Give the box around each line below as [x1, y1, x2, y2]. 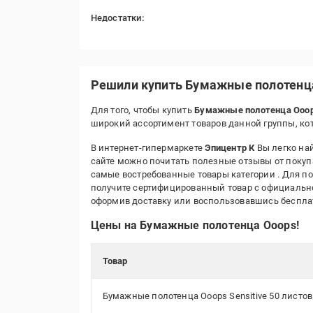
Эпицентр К [205, 143, 255, 153]
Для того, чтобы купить [90, 105, 195, 115]
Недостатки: [90, 13, 144, 23]
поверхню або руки [90, 39, 174, 50]
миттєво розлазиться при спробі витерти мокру [90, 26, 299, 36]
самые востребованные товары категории [90, 169, 278, 180]
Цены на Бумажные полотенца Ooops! [90, 219, 300, 232]
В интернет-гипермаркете [90, 143, 205, 153]
